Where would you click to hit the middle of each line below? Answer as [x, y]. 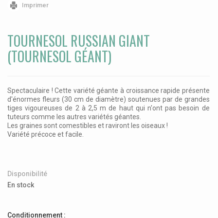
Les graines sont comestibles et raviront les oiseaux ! [88, 126]
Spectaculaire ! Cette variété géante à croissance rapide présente [109, 91]
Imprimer [35, 5]
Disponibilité [27, 174]
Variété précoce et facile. [45, 135]
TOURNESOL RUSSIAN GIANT [79, 41]
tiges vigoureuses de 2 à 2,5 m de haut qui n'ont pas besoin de [109, 108]
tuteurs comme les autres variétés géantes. [74, 117]
